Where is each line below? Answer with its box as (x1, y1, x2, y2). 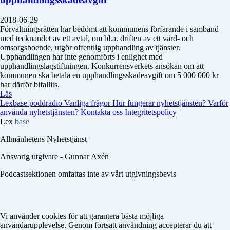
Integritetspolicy (125, 107, 177, 117)
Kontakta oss (81, 107, 125, 117)
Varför (208, 98, 228, 107)
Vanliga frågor (64, 98, 112, 107)
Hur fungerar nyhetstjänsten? (112, 98, 208, 107)
